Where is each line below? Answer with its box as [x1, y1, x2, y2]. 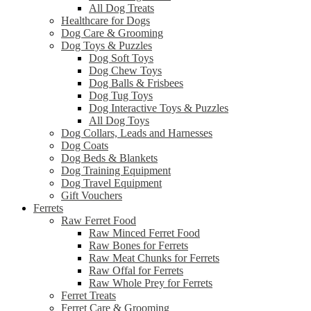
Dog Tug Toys [89, 90, 153, 102]
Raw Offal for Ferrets [89, 264, 183, 277]
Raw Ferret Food [61, 215, 136, 227]
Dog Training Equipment [61, 165, 171, 177]
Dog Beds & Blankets [61, 152, 158, 165]
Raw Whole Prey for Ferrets [89, 277, 212, 289]
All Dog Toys [89, 115, 149, 127]
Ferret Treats [61, 289, 116, 302]
